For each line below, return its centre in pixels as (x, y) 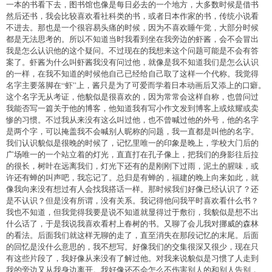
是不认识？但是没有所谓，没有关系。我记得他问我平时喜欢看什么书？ (132, 200)
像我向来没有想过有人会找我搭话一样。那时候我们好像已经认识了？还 (132, 189)
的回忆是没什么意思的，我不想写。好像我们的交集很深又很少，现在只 (132, 246)
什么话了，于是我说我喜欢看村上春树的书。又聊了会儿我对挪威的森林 (132, 223)
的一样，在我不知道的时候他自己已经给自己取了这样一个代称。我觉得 (132, 73)
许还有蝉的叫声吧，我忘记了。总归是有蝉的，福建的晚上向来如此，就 (132, 177)
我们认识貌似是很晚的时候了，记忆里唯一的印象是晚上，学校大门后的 (132, 142)
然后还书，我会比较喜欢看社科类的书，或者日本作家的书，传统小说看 (132, 15)
